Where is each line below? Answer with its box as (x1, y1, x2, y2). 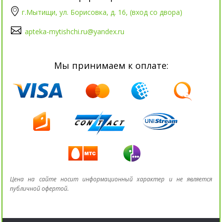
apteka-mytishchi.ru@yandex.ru (25, 26, 124, 36)
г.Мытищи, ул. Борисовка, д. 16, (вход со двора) (22, 7, 182, 17)
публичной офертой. (10, 184, 69, 193)
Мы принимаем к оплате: (54, 59, 168, 71)
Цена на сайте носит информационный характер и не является (10, 174, 212, 183)
